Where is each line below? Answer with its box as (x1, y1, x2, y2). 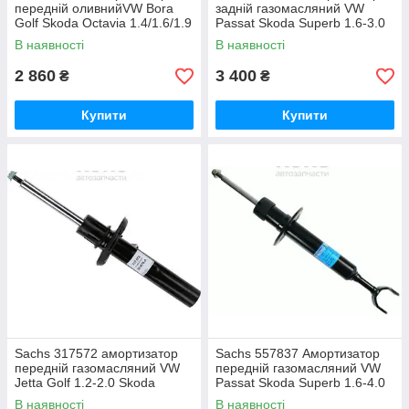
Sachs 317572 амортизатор (15, 346, 178, 361)
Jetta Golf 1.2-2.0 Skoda (15, 375, 155, 390)
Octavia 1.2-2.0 (15, 390, 103, 404)
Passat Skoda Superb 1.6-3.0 (215, 16, 385, 30)
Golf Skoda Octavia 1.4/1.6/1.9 (15, 16, 192, 30)
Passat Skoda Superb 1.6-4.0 (215, 375, 385, 390)
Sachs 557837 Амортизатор (215, 346, 380, 361)
